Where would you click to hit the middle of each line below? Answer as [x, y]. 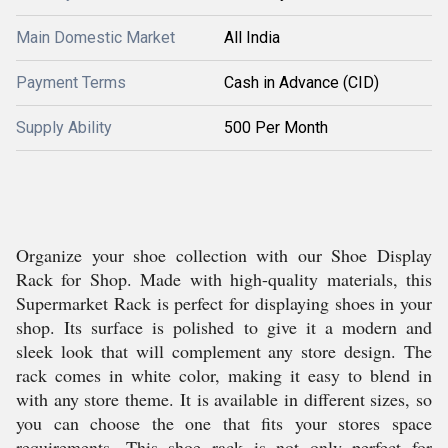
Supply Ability [64, 127]
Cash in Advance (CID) [301, 82]
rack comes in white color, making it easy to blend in [224, 375]
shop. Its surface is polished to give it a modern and [224, 327]
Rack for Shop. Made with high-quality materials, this [224, 279]
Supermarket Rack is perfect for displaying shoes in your [224, 303]
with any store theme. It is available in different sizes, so [224, 399]
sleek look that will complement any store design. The [224, 351]
